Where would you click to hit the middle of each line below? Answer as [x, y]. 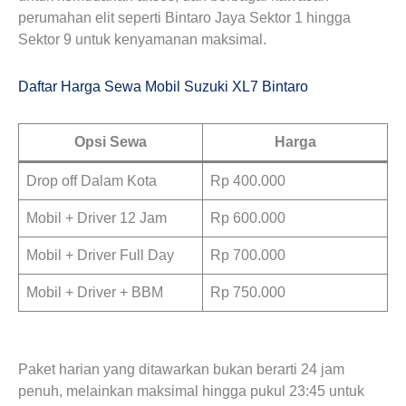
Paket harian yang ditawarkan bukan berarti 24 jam [181, 369]
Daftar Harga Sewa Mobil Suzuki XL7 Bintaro [163, 87]
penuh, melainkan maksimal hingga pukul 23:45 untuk [191, 391]
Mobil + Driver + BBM [95, 292]
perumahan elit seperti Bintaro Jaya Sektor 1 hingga [184, 18]
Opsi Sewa [111, 142]
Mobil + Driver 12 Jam [97, 218]
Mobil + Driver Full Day [100, 255]
